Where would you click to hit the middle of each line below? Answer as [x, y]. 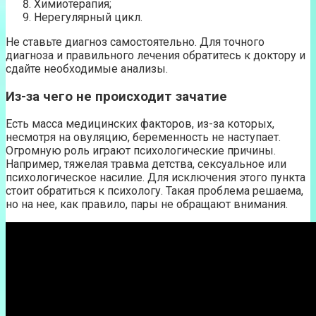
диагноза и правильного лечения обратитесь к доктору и [156, 55]
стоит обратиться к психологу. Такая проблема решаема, [154, 191]
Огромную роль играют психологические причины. [141, 151]
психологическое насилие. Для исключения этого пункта [156, 178]
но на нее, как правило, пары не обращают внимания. [147, 205]
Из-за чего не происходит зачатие [116, 96]
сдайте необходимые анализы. [87, 68]
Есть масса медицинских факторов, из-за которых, [140, 124]
